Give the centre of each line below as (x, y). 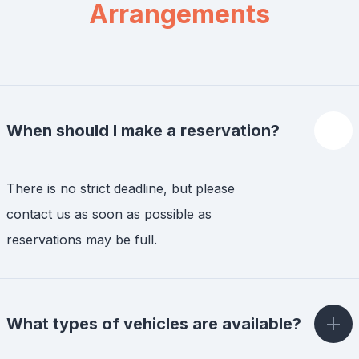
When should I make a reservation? (143, 131)
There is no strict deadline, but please (121, 188)
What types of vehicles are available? (154, 324)
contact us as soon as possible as (109, 214)
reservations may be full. (82, 240)
